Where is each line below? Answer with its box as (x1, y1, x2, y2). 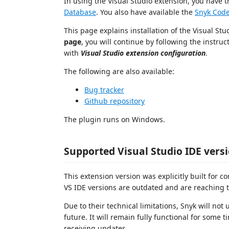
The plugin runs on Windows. (64, 114, 165, 124)
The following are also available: (64, 66, 174, 76)
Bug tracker (84, 85, 124, 95)
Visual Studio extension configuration (81, 48, 205, 58)
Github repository (84, 96, 145, 106)
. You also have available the (96, 7, 195, 17)
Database (64, 7, 96, 17)
